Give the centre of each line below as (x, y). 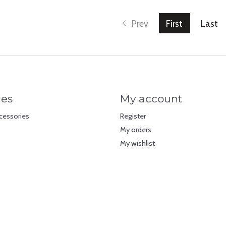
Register (133, 116)
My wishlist (137, 144)
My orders (135, 129)
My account (151, 98)
